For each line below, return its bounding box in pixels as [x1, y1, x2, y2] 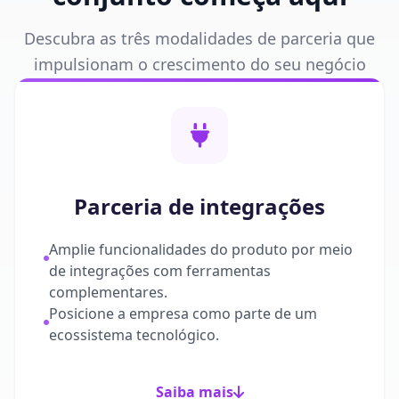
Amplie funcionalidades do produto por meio [49, 240, 353, 259]
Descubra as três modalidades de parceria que [24, 28, 375, 49]
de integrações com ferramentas [49, 261, 271, 281]
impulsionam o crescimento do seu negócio [33, 53, 366, 75]
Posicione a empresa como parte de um [49, 304, 317, 323]
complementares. [49, 282, 167, 302]
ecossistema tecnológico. [49, 325, 219, 345]
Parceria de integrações [74, 191, 325, 221]
